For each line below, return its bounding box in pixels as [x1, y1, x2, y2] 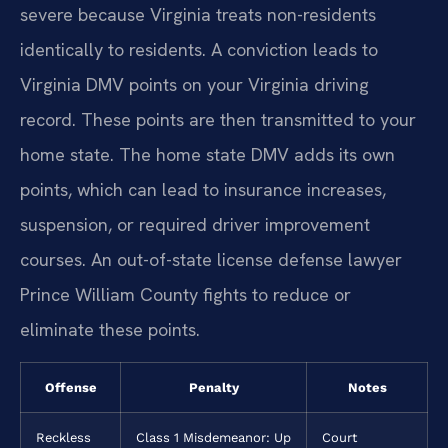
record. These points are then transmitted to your [20, 108, 416, 132]
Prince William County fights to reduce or [20, 283, 351, 307]
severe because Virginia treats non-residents [20, 3, 376, 27]
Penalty [188, 379, 239, 395]
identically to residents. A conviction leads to [20, 38, 378, 62]
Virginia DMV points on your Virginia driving [20, 73, 369, 97]
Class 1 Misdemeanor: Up [136, 429, 291, 445]
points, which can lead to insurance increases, [20, 178, 386, 202]
